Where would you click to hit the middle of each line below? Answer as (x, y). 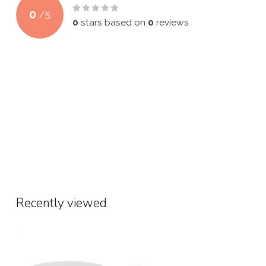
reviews (171, 22)
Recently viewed (61, 203)
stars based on (113, 22)
